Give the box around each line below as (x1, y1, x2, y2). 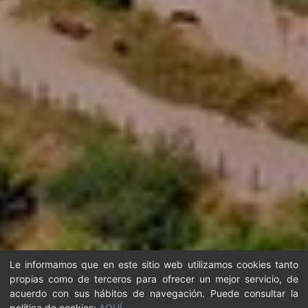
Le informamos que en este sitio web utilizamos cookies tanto (10, 258, 298, 270)
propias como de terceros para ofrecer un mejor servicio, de (10, 272, 298, 285)
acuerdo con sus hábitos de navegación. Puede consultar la (10, 287, 298, 299)
